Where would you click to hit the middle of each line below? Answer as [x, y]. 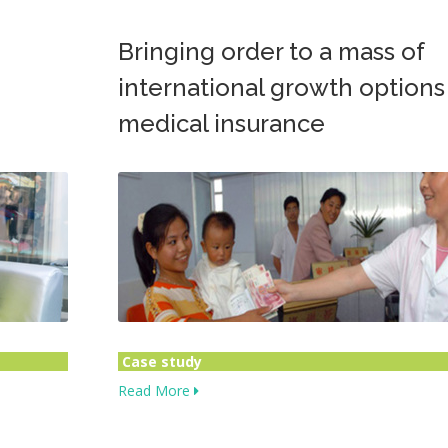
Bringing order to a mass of [271, 51]
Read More [156, 390]
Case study [162, 361]
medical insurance [221, 123]
